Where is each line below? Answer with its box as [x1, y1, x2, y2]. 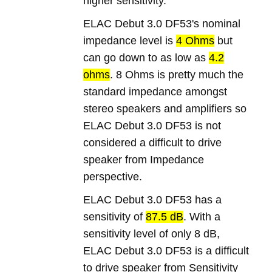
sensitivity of [83, 211, 146, 223]
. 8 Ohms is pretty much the [110, 69, 244, 81]
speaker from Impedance [83, 154, 205, 166]
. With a [183, 211, 221, 223]
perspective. [83, 171, 143, 183]
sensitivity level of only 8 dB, [83, 228, 220, 240]
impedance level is [83, 35, 177, 47]
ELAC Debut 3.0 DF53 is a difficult [83, 245, 250, 257]
